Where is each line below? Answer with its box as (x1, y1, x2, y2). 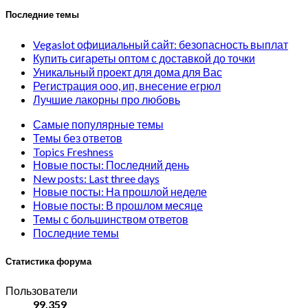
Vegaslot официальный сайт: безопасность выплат (33, 37, 288, 51)
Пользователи (5, 283, 78, 297)
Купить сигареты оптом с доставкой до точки (33, 51, 255, 65)
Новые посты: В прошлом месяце (33, 198, 203, 212)
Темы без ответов (33, 131, 122, 144)
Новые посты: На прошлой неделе (33, 184, 207, 198)
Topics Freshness (33, 144, 113, 158)
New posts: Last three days (33, 171, 159, 185)
